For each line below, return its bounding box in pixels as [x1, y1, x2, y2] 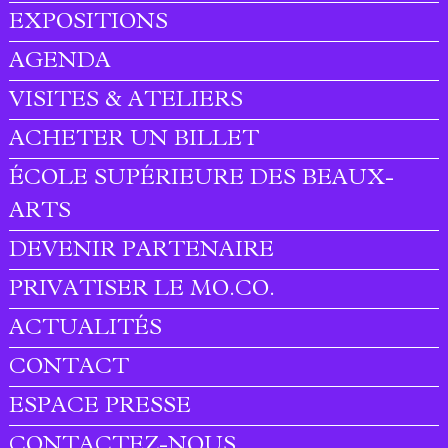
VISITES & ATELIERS [9, 91, 244, 114]
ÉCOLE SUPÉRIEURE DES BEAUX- [9, 169, 395, 192]
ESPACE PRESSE [9, 397, 192, 420]
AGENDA [9, 52, 112, 75]
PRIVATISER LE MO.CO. [9, 280, 276, 303]
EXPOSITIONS [9, 13, 169, 36]
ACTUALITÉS [9, 319, 163, 342]
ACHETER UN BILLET [9, 130, 260, 153]
